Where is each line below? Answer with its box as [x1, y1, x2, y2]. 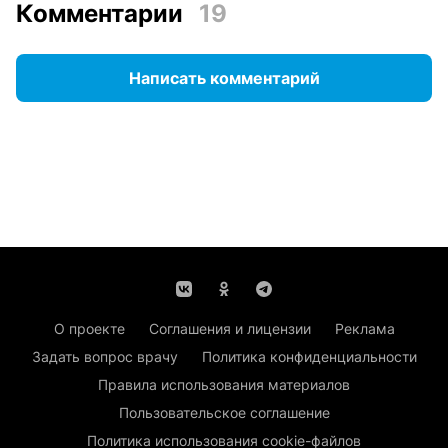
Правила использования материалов [98, 376, 350, 394]
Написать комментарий [128, 68, 320, 89]
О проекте [53, 320, 125, 338]
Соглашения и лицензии [148, 320, 311, 338]
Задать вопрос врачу [31, 348, 178, 366]
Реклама [334, 320, 395, 338]
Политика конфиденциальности [201, 348, 417, 366]
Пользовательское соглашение [118, 404, 330, 422]
